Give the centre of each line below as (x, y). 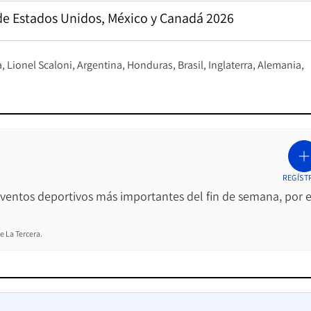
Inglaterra (230, 65)
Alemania (279, 65)
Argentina (100, 65)
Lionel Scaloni (40, 65)
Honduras (150, 65)
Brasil (191, 65)
